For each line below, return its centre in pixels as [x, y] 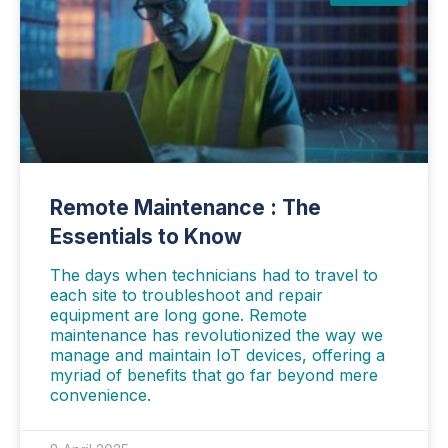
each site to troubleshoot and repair [186, 295]
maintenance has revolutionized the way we [216, 335]
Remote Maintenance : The [185, 208]
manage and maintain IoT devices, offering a [217, 355]
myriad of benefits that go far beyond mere [214, 375]
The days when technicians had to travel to [214, 275]
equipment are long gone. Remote [178, 315]
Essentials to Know [146, 237]
